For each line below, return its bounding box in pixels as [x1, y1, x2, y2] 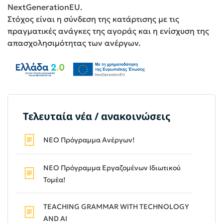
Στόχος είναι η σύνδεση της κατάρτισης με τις [7, 14, 179, 24]
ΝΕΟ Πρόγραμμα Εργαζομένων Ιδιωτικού [43, 163, 181, 173]
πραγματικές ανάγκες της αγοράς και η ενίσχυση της [7, 26, 209, 36]
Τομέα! [43, 175, 66, 185]
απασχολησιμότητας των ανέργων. [7, 38, 140, 48]
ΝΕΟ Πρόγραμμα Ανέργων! [43, 135, 135, 145]
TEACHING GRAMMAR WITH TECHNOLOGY [43, 202, 189, 212]
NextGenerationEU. [7, 2, 82, 12]
